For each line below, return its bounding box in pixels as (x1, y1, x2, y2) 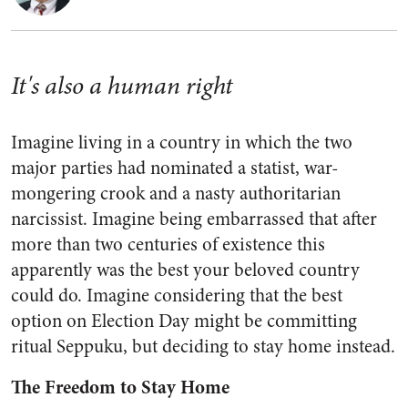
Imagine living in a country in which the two (11, 129, 352, 156)
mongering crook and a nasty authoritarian (11, 180, 341, 207)
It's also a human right (11, 68, 233, 103)
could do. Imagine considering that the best (11, 282, 342, 309)
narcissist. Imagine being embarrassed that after (11, 206, 377, 232)
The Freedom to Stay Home (11, 373, 229, 401)
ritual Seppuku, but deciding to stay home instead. (11, 333, 395, 360)
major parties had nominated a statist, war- (11, 155, 338, 181)
